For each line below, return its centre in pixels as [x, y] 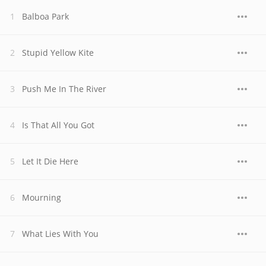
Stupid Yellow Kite [58, 53]
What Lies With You [60, 234]
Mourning [42, 197]
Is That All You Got [58, 125]
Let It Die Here [50, 161]
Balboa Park [45, 16]
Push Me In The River [64, 89]
